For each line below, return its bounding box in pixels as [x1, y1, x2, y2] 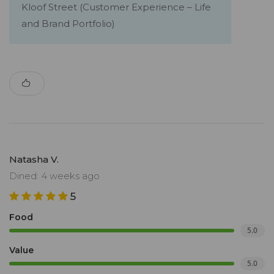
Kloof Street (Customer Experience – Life [21, 1, 211, 13]
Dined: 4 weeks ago [9, 170, 100, 182]
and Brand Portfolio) [21, 18, 115, 30]
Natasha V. [9, 154, 59, 166]
